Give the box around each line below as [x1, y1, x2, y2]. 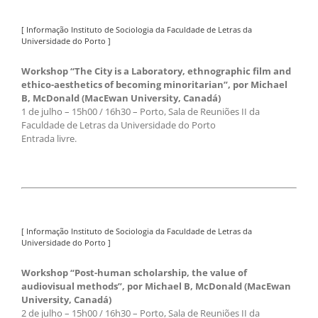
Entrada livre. [21, 132, 77, 146]
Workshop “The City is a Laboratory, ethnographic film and [21, 65, 291, 78]
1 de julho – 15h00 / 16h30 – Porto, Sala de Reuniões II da [21, 105, 260, 119]
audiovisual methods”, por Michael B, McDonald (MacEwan [21, 280, 291, 293]
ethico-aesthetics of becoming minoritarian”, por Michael [21, 78, 287, 92]
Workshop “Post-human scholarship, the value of [21, 266, 247, 280]
